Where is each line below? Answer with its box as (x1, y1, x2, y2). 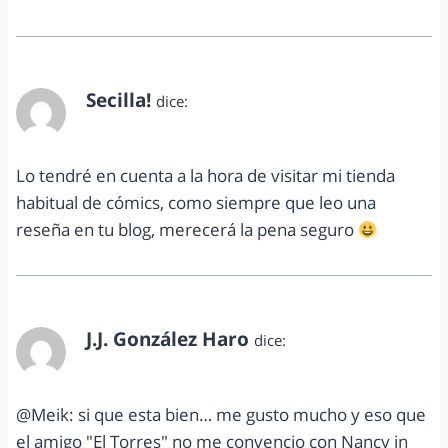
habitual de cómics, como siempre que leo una (16, 191, 376, 215)
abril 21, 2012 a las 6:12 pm (86, 352, 269, 372)
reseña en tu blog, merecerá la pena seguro (16, 218, 358, 242)
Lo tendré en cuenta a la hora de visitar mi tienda (16, 164, 395, 188)
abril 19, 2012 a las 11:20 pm (86, 113, 277, 133)
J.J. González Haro (86, 326, 249, 353)
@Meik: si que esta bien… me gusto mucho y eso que (16, 403, 426, 427)
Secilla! (86, 87, 151, 114)
